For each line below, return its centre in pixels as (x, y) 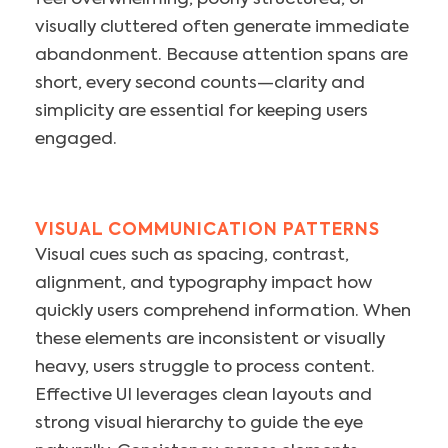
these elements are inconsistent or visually (210, 340)
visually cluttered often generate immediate (222, 28)
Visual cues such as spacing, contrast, (192, 256)
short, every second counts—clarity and (200, 84)
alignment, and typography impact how (203, 284)
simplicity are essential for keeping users (201, 112)
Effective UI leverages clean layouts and (203, 396)
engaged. (76, 140)
